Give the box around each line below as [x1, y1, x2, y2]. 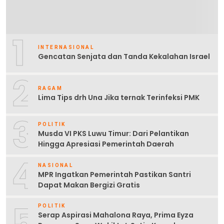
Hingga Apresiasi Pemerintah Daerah [38, 138, 174, 149]
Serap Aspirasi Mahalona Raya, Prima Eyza [38, 210, 193, 220]
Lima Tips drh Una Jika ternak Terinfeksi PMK [38, 92, 199, 103]
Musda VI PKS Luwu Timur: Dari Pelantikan [38, 128, 189, 138]
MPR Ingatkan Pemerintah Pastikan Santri [38, 169, 191, 179]
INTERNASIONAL [38, 44, 94, 50]
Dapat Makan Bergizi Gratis [38, 179, 140, 190]
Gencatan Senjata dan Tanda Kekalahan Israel [38, 51, 210, 62]
